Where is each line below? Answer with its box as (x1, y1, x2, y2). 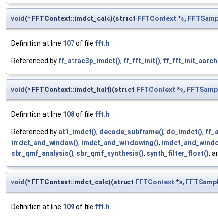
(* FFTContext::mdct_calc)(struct (25, 178, 135, 186)
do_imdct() (166, 128, 202, 136)
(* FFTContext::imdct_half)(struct (25, 86, 136, 94)
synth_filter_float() (146, 149, 209, 158)
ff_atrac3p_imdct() (58, 57, 120, 65)
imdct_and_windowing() (81, 139, 159, 147)
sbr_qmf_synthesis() (76, 149, 144, 158)
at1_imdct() (58, 128, 96, 136)
